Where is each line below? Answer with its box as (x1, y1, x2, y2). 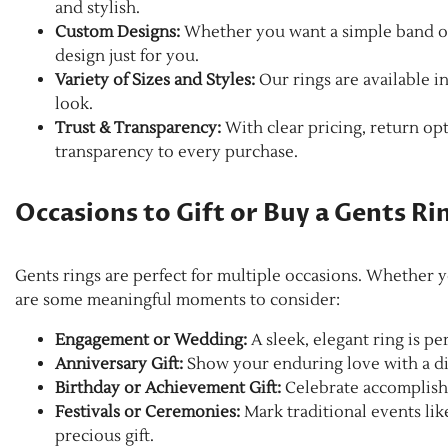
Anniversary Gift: (55, 353, 183, 374)
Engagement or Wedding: (55, 329, 247, 350)
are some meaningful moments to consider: (15, 289, 340, 310)
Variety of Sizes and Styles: (55, 69, 255, 90)
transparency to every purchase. (55, 141, 298, 162)
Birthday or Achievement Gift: (55, 377, 281, 398)
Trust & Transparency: (55, 117, 221, 138)
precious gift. (55, 425, 154, 446)
